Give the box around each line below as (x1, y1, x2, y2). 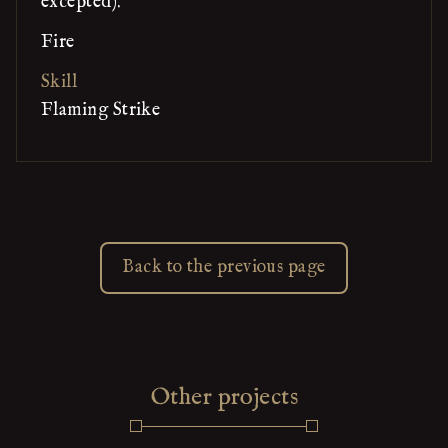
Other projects (149, 382, 299, 413)
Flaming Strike (41, 99, 161, 122)
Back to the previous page (122, 256, 326, 279)
